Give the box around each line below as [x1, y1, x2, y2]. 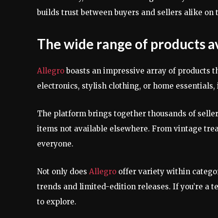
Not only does [37, 166, 89, 176]
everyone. [37, 139, 73, 148]
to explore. [37, 197, 76, 206]
